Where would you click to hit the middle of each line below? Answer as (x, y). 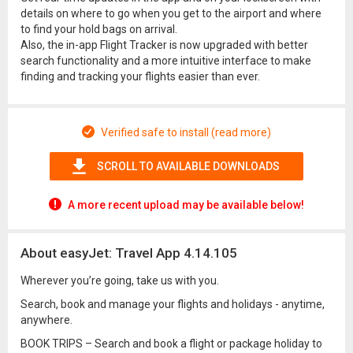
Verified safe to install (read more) (186, 132)
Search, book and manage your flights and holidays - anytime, (173, 304)
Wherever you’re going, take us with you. (120, 281)
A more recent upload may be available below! (186, 205)
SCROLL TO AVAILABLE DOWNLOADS (188, 166)
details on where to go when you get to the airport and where (171, 13)
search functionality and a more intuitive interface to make (166, 61)
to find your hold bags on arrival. (99, 29)
